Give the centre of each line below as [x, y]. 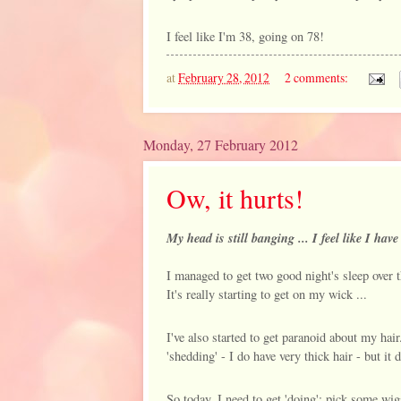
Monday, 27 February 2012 [221, 144]
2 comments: [317, 77]
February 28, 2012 [224, 77]
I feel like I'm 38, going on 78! [245, 37]
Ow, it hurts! [235, 197]
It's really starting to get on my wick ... [267, 294]
